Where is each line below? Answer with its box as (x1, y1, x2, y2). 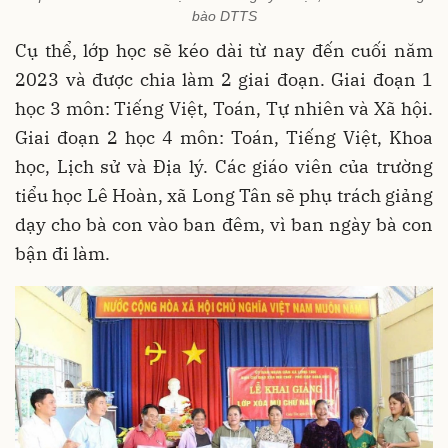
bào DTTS (191, 7, 257, 24)
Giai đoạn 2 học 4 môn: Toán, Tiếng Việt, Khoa (15, 125, 433, 149)
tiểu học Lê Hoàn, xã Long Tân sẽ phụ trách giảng (15, 183, 433, 207)
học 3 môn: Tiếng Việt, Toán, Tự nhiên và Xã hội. (15, 96, 433, 120)
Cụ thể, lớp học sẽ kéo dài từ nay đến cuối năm (15, 38, 433, 62)
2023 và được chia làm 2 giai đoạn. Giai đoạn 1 (15, 67, 433, 91)
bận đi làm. (15, 241, 110, 265)
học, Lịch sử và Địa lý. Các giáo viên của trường (15, 154, 433, 178)
